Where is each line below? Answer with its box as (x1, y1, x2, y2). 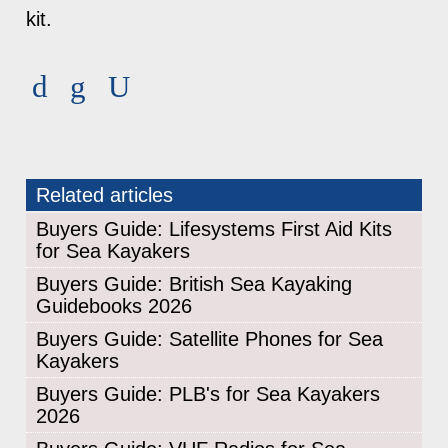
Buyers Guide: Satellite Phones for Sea (36, 327, 384, 350)
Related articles (36, 183, 174, 206)
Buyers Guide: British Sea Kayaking (36, 272, 353, 295)
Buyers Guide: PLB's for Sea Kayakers (36, 382, 381, 405)
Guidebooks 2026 (36, 294, 193, 317)
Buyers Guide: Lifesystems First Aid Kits (36, 217, 393, 240)
